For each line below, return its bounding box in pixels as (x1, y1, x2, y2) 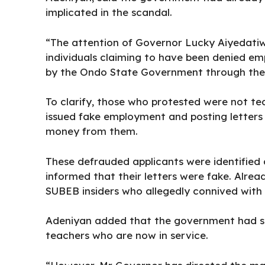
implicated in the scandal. (46, 6, 172, 19)
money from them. (46, 125, 138, 138)
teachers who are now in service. (46, 229, 208, 242)
